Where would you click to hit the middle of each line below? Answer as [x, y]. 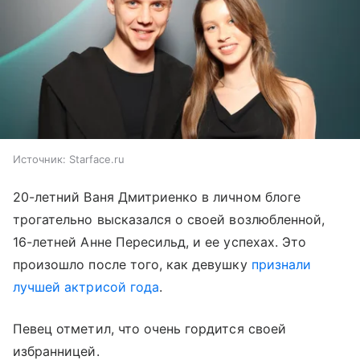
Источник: [39, 160]
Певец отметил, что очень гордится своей [149, 329]
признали [281, 265]
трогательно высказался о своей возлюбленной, [169, 220]
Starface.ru [97, 160]
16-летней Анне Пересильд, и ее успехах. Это [160, 242]
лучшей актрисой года [86, 287]
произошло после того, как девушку [132, 265]
